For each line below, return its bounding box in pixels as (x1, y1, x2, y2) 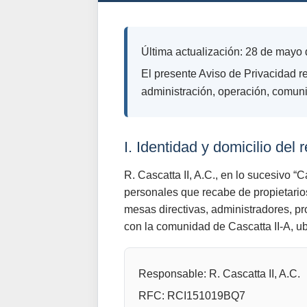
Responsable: (138, 268, 206, 280)
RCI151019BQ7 (164, 290, 245, 302)
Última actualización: (141, 46, 243, 58)
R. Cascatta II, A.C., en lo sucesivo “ (124, 169, 297, 181)
